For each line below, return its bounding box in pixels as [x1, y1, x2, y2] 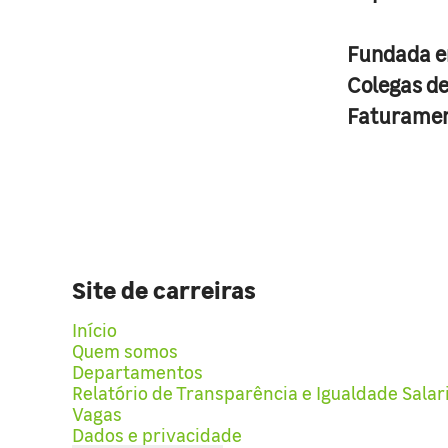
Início [72, 317, 117, 342]
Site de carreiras [72, 270, 256, 307]
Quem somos [72, 338, 178, 363]
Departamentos [72, 359, 203, 384]
